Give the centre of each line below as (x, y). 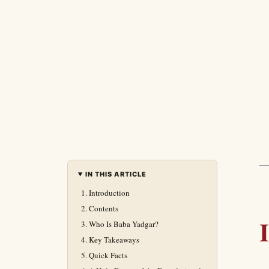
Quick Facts (108, 255)
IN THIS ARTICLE (116, 174)
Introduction (109, 193)
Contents (104, 208)
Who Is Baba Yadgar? (124, 224)
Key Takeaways (114, 240)
